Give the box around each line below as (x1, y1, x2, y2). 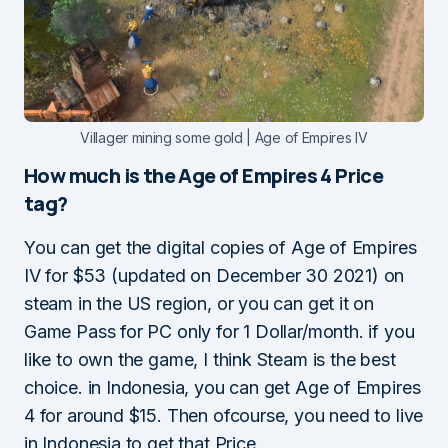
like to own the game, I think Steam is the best (24, 348, 396, 370)
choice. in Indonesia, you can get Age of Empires (24, 376, 421, 398)
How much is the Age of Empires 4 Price (24, 161, 384, 189)
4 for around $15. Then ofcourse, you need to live (24, 404, 424, 426)
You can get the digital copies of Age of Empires (24, 236, 417, 258)
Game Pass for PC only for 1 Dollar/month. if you (24, 320, 415, 342)
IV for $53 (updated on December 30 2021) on (24, 264, 405, 286)
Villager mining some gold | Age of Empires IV (80, 128, 368, 146)
